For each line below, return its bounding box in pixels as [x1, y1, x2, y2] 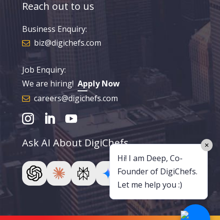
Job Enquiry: [22, 64, 66, 76]
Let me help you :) [117, 179, 182, 190]
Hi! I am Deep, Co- [117, 153, 183, 164]
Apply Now [77, 78, 120, 89]
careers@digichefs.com [33, 93, 118, 104]
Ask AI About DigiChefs [22, 136, 129, 150]
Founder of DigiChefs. [117, 166, 197, 177]
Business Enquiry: [22, 24, 87, 35]
